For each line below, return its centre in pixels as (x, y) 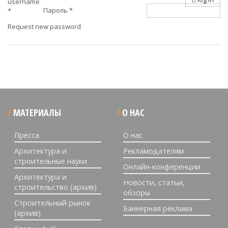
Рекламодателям (153, 151)
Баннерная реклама (158, 208)
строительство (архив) (55, 187)
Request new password (44, 26)
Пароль (56, 10)
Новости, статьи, (154, 182)
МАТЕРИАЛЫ (37, 112)
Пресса (27, 135)
